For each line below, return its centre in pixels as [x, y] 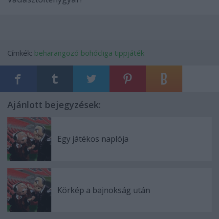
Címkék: [21, 53]
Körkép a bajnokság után [104, 190]
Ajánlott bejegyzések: [54, 105]
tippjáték [129, 53]
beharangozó [56, 53]
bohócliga [97, 53]
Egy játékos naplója [93, 139]
